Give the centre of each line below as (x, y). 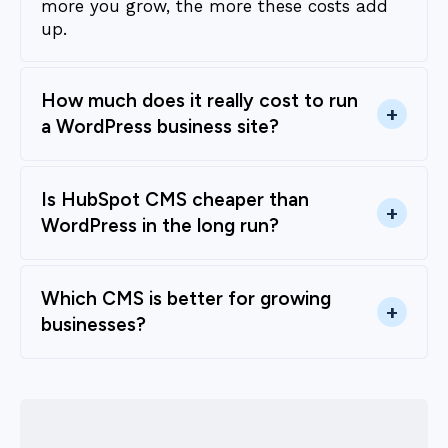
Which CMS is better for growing (186, 299)
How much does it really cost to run (199, 101)
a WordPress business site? (160, 127)
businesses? (93, 325)
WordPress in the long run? (160, 226)
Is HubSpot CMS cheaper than (175, 200)
